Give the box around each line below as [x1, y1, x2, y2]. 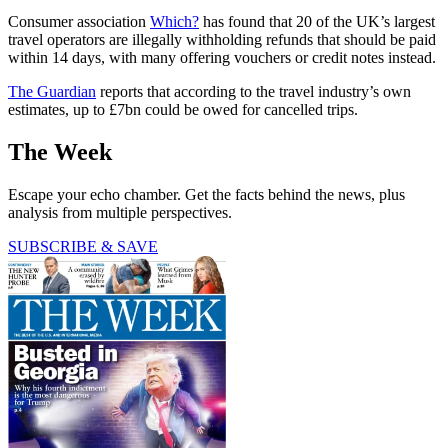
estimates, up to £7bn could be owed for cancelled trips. [8, 100, 358, 118]
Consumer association [8, 12, 150, 30]
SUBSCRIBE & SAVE [8, 237, 158, 255]
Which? [150, 12, 199, 30]
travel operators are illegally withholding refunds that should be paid [8, 30, 436, 48]
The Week [8, 138, 112, 165]
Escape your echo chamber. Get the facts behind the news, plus [8, 185, 405, 203]
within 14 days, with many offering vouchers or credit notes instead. [8, 48, 436, 66]
